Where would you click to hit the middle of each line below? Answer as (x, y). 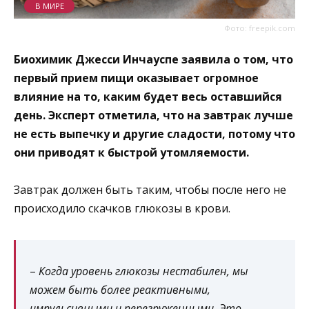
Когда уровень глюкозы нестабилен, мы (143, 271)
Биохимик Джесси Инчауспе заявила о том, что (153, 59)
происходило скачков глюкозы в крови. (122, 208)
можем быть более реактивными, (120, 289)
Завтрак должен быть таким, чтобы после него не (150, 189)
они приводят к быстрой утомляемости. (131, 152)
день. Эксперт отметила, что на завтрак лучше (153, 115)
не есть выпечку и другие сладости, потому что (154, 133)
